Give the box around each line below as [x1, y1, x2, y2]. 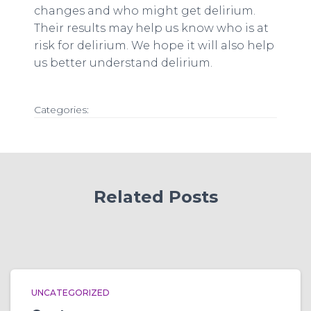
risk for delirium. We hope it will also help [33, 39, 274, 52]
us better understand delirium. [33, 56, 212, 69]
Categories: [33, 103, 89, 116]
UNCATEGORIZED [31, 287, 110, 298]
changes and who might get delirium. [33, 4, 255, 17]
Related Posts [93, 187, 218, 207]
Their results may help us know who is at [33, 22, 269, 35]
